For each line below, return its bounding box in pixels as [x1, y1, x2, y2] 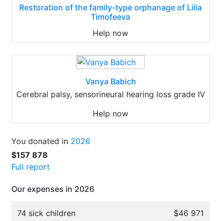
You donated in [11, 136, 71, 146]
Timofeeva [91, 12, 130, 22]
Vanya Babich [85, 76, 136, 86]
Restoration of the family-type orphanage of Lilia [19, 2, 202, 12]
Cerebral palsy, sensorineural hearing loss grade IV [16, 89, 205, 99]
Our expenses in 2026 [11, 184, 94, 194]
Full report [11, 162, 50, 172]
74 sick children [17, 208, 75, 218]
